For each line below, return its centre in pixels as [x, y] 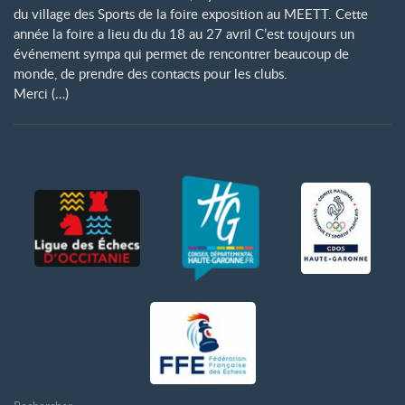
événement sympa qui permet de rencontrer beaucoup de [181, 54]
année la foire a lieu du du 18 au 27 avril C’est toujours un [184, 34]
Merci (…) [41, 94]
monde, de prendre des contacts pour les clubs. [151, 74]
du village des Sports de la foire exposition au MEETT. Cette [191, 14]
